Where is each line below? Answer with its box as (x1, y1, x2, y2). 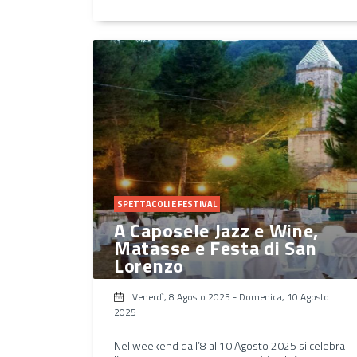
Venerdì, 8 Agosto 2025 (132, 288, 230, 304)
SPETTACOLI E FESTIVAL (117, 197, 217, 210)
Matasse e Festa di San (114, 233, 317, 262)
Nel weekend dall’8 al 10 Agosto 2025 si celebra (114, 336, 345, 354)
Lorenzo (114, 250, 184, 280)
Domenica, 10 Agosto (239, 288, 329, 304)
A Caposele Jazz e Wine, (114, 215, 320, 245)
